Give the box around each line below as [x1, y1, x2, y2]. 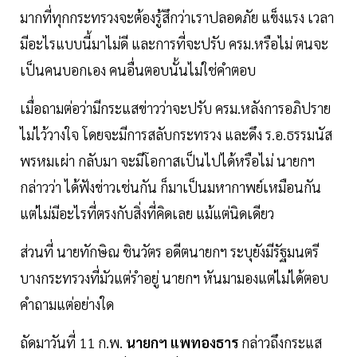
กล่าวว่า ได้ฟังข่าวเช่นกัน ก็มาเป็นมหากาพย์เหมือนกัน [20, 178, 321, 197]
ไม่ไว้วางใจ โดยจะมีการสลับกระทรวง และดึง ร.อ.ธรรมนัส [20, 125, 332, 144]
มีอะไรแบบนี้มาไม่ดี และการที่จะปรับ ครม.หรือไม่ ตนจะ [20, 34, 328, 53]
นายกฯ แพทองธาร [126, 333, 238, 352]
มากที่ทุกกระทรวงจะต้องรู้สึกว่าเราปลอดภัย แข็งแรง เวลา [20, 8, 334, 27]
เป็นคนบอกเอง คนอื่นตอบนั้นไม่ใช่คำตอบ [20, 61, 256, 80]
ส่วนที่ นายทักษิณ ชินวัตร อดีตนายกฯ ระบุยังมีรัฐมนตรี [20, 242, 319, 261]
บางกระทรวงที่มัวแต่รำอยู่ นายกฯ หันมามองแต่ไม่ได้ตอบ [20, 269, 328, 288]
